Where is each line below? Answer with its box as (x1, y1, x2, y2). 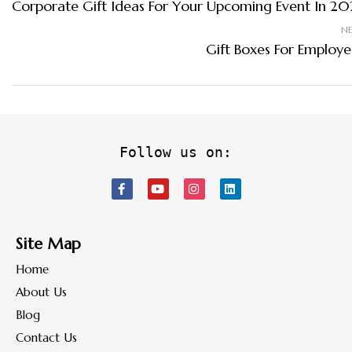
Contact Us (16, 330, 77, 346)
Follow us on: (119, 144, 233, 161)
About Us (16, 284, 67, 300)
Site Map (16, 234, 81, 255)
